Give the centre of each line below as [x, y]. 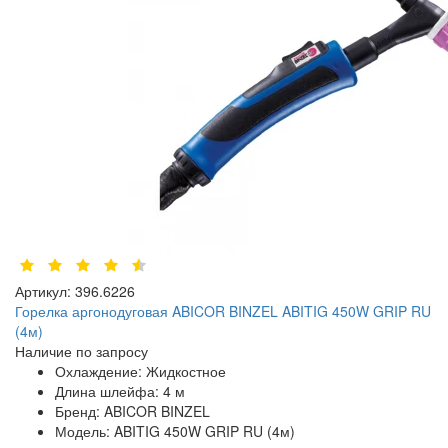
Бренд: [79, 411]
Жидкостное [186, 371]
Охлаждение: [100, 371]
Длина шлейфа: [109, 391]
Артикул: [43, 291]
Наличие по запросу [81, 351]
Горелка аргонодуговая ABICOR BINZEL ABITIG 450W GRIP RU [223, 311]
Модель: [84, 431]
